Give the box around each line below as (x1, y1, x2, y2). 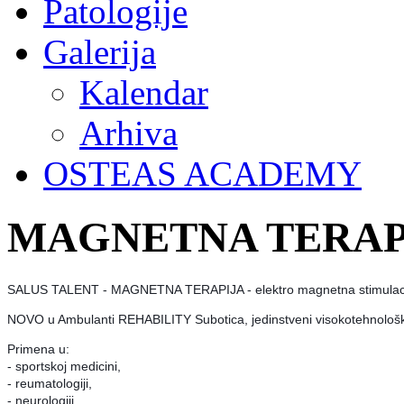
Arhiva (79, 113, 178, 152)
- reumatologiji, (7, 375, 92, 390)
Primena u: (7, 341, 69, 356)
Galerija (43, 32, 156, 71)
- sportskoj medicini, (7, 358, 121, 373)
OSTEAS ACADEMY (43, 153, 362, 193)
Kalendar (79, 72, 208, 112)
